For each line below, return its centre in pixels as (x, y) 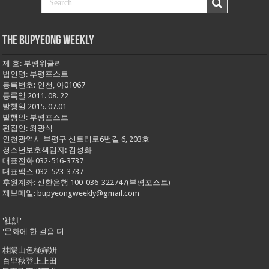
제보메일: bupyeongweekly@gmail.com (71, 193)
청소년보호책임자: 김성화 (47, 150)
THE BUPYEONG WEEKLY (49, 41)
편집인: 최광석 (28, 128)
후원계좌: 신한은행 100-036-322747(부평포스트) (87, 182)
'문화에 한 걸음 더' (35, 231)
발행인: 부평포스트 (36, 117)
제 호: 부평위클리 (33, 63)
